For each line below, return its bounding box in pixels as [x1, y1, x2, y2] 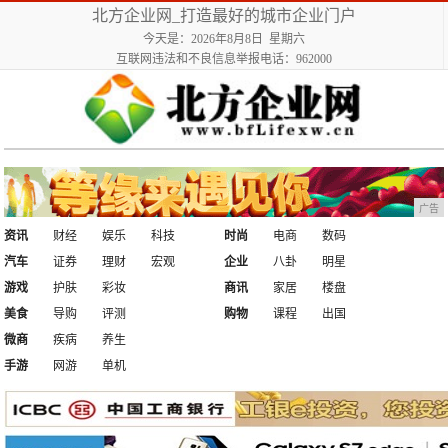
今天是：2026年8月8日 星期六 [142, 32, 305, 46]
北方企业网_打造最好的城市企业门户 [91, 7, 356, 24]
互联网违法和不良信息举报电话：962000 [115, 52, 332, 66]
